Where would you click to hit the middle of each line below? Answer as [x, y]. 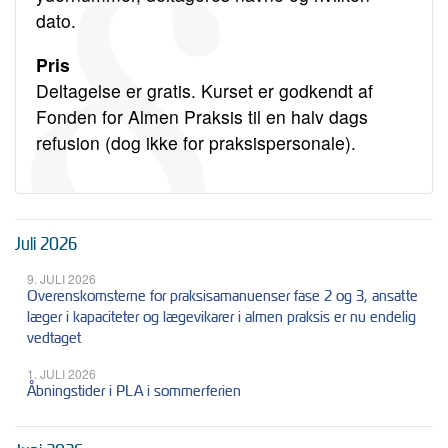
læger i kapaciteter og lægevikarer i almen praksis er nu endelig [221, 317]
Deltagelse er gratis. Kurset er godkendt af [204, 90]
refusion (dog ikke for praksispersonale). [196, 142]
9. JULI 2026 [61, 279]
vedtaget [54, 338]
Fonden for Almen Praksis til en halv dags [202, 116]
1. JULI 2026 [61, 374]
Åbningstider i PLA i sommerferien [134, 391]
